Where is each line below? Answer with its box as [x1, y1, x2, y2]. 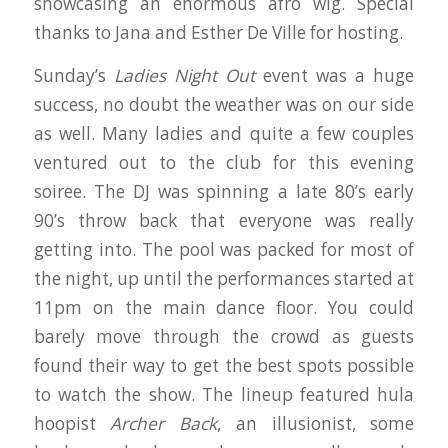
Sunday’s [33, 64, 106, 88]
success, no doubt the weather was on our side [33, 93, 415, 117]
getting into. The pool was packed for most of [33, 238, 415, 262]
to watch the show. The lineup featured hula [33, 383, 415, 407]
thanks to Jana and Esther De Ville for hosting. [33, 20, 403, 44]
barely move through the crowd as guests [33, 325, 415, 349]
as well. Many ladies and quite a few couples [33, 122, 415, 146]
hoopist [33, 412, 111, 436]
